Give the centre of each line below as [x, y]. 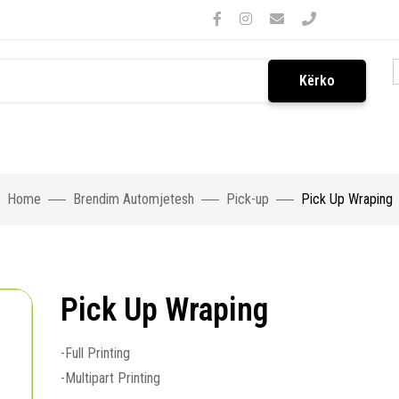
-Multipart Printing [110, 378]
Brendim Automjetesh [133, 199]
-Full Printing [95, 353]
